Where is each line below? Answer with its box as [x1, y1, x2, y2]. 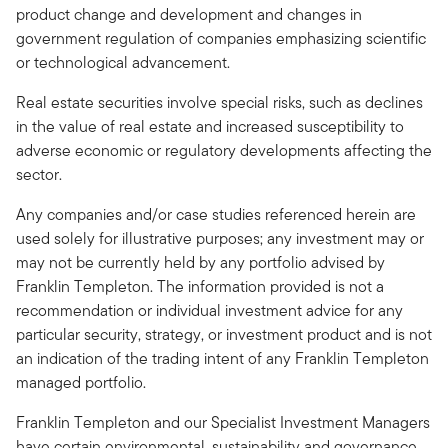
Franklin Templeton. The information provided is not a [16, 274, 384, 298]
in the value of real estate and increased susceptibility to [16, 114, 404, 138]
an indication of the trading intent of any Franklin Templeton [16, 346, 429, 370]
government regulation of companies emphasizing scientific [16, 26, 426, 50]
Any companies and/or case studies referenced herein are [16, 202, 416, 226]
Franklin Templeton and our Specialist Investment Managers [16, 410, 430, 434]
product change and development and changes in [16, 2, 362, 26]
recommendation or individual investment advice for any [16, 298, 403, 322]
